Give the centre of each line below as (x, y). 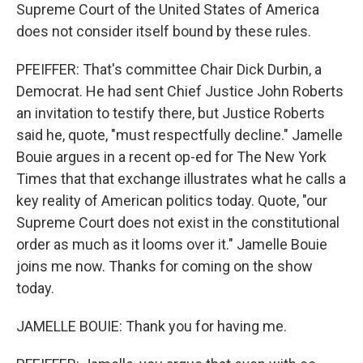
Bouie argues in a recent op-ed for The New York (171, 156)
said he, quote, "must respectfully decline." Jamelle (179, 135)
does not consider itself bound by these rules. (164, 31)
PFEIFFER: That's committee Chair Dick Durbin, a (169, 69)
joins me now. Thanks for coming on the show (164, 266)
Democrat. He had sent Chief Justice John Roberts (180, 91)
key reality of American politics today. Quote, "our (172, 200)
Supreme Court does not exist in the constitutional (178, 222)
